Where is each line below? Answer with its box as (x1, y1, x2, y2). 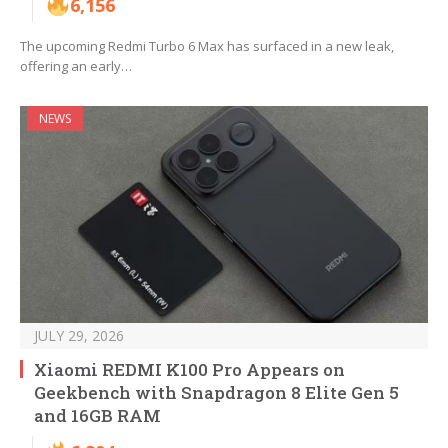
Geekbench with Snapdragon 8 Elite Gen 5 (34, 381, 399, 405)
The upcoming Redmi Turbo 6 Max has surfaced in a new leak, (20, 37, 394, 56)
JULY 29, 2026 (34, 326, 124, 346)
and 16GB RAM (34, 404, 161, 428)
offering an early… (20, 57, 132, 76)
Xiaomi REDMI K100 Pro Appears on (34, 358, 345, 382)
